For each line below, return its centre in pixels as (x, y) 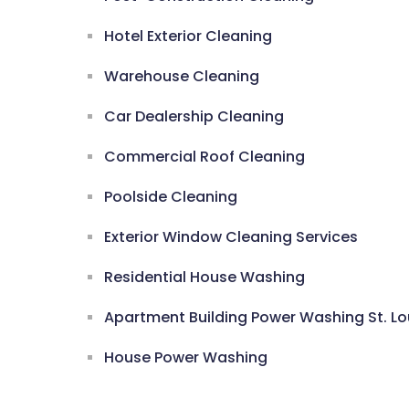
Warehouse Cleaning (182, 77)
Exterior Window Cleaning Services (231, 237)
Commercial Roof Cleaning (204, 157)
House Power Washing (186, 358)
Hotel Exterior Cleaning (188, 37)
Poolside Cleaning (171, 197)
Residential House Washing (204, 278)
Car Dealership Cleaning (194, 117)
